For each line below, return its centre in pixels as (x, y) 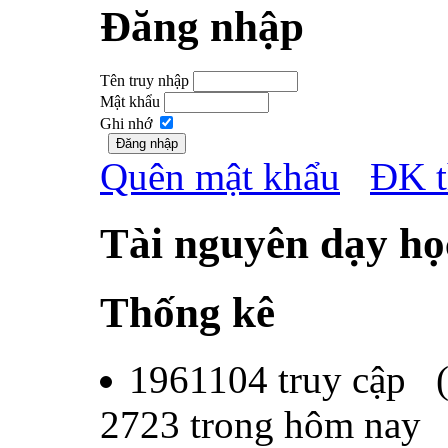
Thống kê (187, 312)
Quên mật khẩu (220, 176)
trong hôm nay (300, 424)
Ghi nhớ (126, 123)
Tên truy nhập (144, 80)
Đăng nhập (202, 26)
